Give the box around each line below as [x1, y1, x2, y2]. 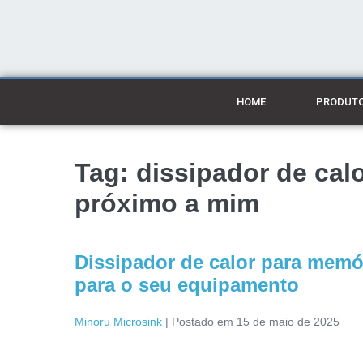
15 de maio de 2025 [237, 315, 340, 328]
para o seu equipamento [75, 274, 299, 296]
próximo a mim [75, 189, 259, 218]
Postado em [172, 315, 233, 328]
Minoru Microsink [75, 315, 162, 328]
